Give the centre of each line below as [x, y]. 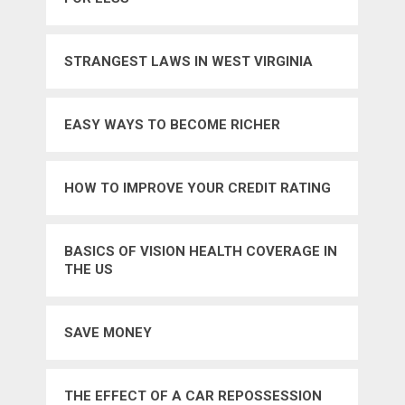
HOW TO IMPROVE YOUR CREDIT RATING [198, 188]
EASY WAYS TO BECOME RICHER [173, 125]
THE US [89, 270]
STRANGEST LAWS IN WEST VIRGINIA [189, 62]
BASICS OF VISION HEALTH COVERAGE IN [201, 252]
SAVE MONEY [108, 333]
